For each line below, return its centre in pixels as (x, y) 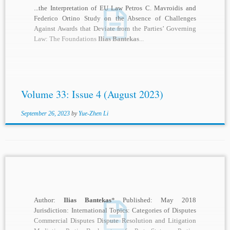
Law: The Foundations (66, 39)
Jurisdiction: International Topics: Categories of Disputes (115, 210)
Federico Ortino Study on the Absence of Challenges (115, 18)
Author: (49, 200)
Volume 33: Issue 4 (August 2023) (92, 94)
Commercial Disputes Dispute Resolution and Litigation (115, 221)
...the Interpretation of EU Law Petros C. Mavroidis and (115, 8)
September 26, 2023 (45, 114)
